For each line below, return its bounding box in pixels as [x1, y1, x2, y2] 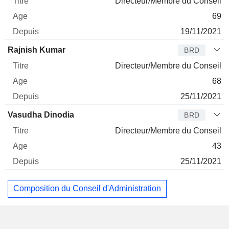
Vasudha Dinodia [8, 110, 74, 119]
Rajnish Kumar [8, 45, 65, 54]
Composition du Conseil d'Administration [13, 184, 161, 193]
